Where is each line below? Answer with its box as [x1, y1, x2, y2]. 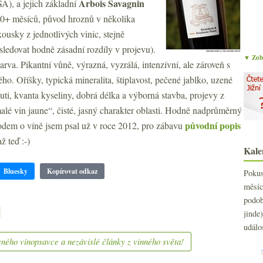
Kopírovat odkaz [47, 166, 97, 176]
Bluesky [4, 166, 28, 176]
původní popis [185, 119, 241, 132]
